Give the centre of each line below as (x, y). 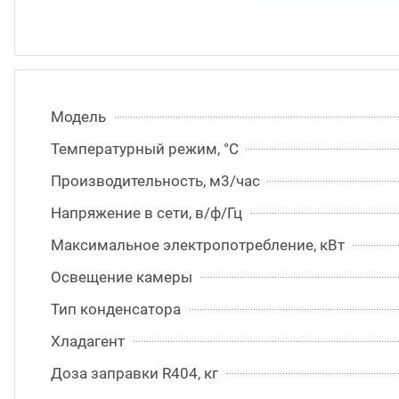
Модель (78, 117)
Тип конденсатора (116, 309)
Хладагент (88, 341)
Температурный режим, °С (145, 149)
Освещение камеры (122, 277)
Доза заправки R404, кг (134, 373)
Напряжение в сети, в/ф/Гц (147, 213)
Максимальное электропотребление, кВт (198, 245)
